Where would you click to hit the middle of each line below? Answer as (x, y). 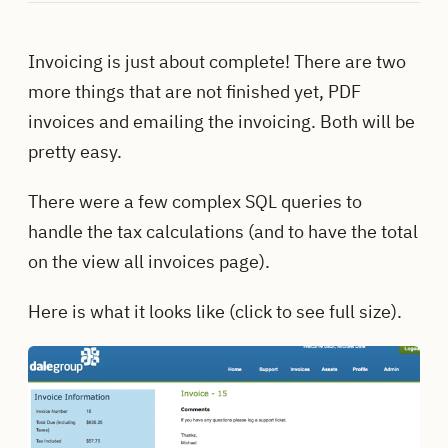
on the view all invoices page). (149, 261)
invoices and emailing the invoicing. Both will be (221, 121)
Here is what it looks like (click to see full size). (215, 311)
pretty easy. (75, 151)
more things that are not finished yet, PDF (194, 91)
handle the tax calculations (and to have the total (223, 231)
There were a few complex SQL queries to (195, 201)
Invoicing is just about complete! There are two (217, 61)
